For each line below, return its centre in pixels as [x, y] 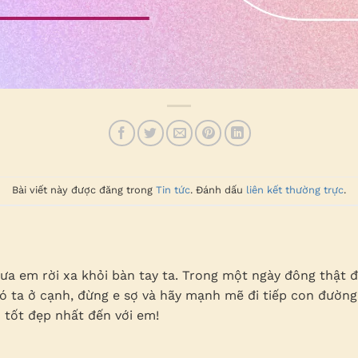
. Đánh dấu [218, 189]
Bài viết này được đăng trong [84, 189]
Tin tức [173, 189]
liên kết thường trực [295, 189]
